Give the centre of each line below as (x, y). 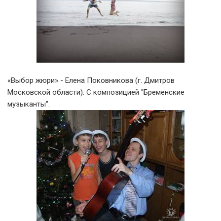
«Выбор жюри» (33, 80)
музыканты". (29, 104)
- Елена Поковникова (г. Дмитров (116, 80)
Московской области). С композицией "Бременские (96, 92)
